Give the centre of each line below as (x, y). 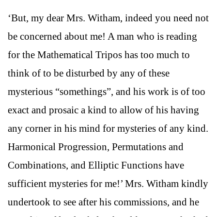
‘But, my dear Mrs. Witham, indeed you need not (108, 18)
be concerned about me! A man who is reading (102, 36)
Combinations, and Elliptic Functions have (96, 165)
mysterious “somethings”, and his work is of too (107, 91)
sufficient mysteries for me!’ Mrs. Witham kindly (108, 183)
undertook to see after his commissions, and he (103, 202)
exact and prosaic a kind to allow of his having (103, 110)
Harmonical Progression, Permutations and (96, 147)
